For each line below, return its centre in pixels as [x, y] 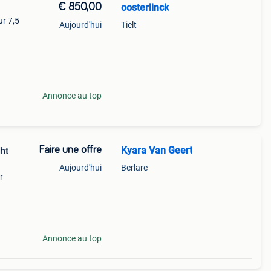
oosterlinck [145, 8]
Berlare [134, 168]
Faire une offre [70, 150]
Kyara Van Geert [156, 150]
